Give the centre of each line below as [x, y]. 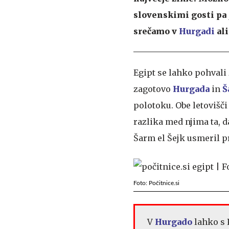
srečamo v [156, 31]
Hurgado [174, 222]
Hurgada [191, 89]
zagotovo [153, 89]
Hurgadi [197, 31]
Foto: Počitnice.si [156, 183]
